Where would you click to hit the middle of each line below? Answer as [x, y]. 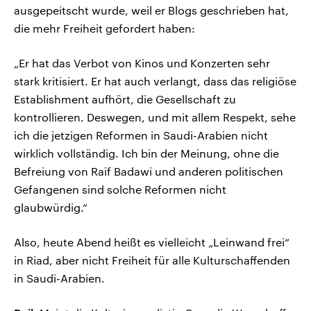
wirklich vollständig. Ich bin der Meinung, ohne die [146, 153]
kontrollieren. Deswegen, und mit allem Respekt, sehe [155, 117]
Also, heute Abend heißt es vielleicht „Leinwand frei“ [152, 242]
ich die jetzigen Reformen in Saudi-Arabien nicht [141, 135]
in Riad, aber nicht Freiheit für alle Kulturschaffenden [152, 260]
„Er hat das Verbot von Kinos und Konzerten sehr [142, 63]
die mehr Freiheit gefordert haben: [104, 28]
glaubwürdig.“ [51, 208]
